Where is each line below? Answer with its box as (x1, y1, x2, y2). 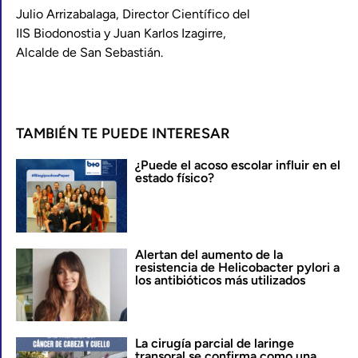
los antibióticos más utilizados (134, 272, 305, 288)
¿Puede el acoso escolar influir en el (134, 157, 340, 173)
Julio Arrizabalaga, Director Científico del (16, 6, 250, 22)
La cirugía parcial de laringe (134, 336, 294, 352)
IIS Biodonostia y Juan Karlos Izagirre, (16, 26, 226, 41)
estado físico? (134, 170, 214, 185)
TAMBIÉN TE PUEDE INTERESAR (16, 125, 229, 142)
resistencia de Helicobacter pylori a (134, 259, 340, 275)
